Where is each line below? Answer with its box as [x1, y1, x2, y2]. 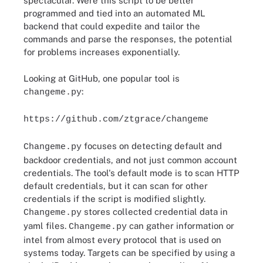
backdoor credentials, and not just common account [23, 154, 237, 165]
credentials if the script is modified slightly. [23, 193, 205, 204]
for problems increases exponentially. [23, 47, 180, 57]
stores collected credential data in [82, 206, 228, 217]
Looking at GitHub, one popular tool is [23, 73, 180, 83]
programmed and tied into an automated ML [23, 8, 205, 18]
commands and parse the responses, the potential [23, 34, 232, 44]
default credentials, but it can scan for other [23, 180, 208, 191]
